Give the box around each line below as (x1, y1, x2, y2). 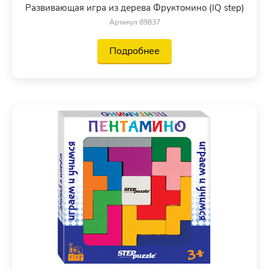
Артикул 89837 (109, 17, 160, 28)
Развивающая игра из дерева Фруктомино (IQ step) (25, 2, 244, 14)
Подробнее (109, 44, 160, 58)
